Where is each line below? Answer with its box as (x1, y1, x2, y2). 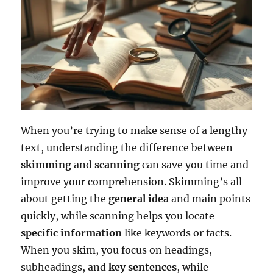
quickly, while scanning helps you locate (21, 209, 215, 222)
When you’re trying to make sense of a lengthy (21, 124, 248, 136)
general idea (108, 192, 169, 205)
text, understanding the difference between (21, 141, 233, 154)
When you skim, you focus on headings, (21, 243, 213, 256)
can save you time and (140, 158, 249, 171)
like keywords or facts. (122, 226, 232, 239)
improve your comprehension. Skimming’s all (21, 175, 243, 188)
